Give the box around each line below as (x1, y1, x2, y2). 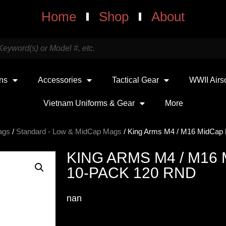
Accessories (38, 76, 82, 84)
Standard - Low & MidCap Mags (16, 127, 122, 136)
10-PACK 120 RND (67, 164, 196, 181)
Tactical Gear (112, 76, 159, 84)
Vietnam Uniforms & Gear (43, 99, 135, 107)
